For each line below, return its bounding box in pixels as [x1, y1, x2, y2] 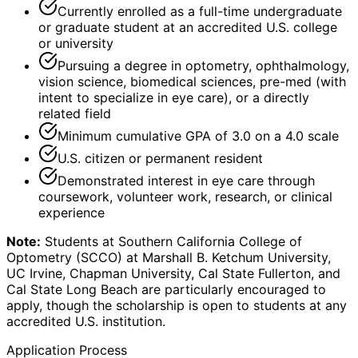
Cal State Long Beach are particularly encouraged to [6, 280, 326, 297]
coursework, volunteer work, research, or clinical [38, 188, 332, 205]
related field [38, 105, 111, 121]
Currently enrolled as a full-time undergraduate [58, 2, 342, 19]
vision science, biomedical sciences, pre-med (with [38, 73, 346, 89]
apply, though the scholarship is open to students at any [6, 296, 347, 313]
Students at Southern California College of [41, 233, 302, 249]
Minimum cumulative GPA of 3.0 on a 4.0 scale [58, 127, 339, 144]
